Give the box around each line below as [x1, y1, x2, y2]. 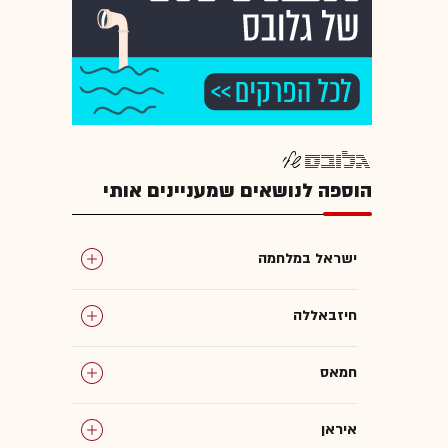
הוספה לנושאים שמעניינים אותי [103, 177, 372, 204]
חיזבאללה [293, 305, 357, 325]
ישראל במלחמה [258, 248, 357, 268]
